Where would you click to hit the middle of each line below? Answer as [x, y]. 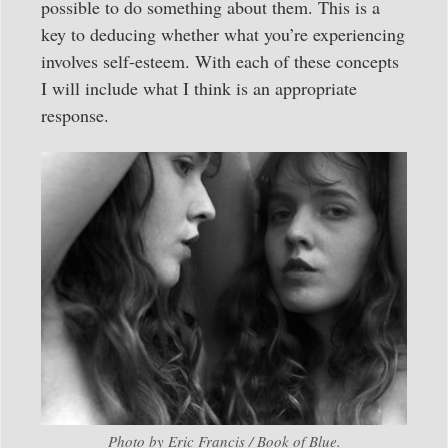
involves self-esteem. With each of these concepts [220, 61]
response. [75, 115]
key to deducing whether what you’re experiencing [223, 34]
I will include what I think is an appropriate [199, 88]
